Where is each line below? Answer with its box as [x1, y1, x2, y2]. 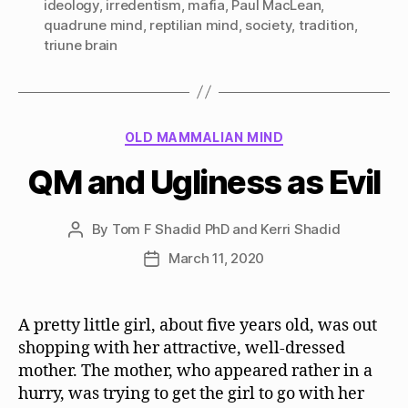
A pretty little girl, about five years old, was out [18, 315, 377, 336]
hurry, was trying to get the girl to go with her [18, 383, 364, 404]
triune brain [44, 36, 117, 54]
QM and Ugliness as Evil [27, 162, 381, 202]
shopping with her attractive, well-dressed [18, 338, 345, 359]
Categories [203, 123, 284, 143]
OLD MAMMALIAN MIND [124, 128, 284, 145]
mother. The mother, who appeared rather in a [18, 361, 372, 382]
